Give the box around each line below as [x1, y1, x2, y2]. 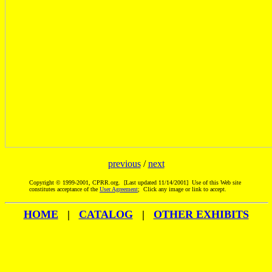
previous [107, 158, 141, 169]
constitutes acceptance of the [29, 186, 100, 192]
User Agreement [100, 186, 138, 192]
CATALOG [78, 208, 133, 220]
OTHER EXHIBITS [153, 208, 249, 220]
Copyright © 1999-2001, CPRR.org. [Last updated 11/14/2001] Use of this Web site [29, 179, 241, 186]
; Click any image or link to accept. [138, 186, 226, 192]
